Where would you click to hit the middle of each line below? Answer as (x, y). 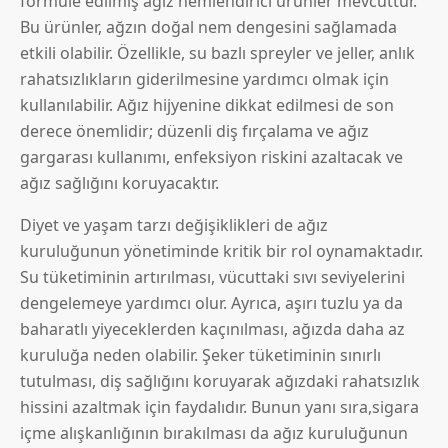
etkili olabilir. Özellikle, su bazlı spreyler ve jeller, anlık (217, 53)
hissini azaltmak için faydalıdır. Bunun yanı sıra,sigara (219, 407)
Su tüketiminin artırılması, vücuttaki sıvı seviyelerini (212, 277)
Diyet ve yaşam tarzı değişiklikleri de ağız (174, 225)
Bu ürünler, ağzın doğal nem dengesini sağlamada (208, 27)
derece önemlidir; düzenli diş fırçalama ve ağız (194, 131)
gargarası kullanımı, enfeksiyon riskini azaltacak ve (211, 157)
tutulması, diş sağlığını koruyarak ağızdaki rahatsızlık (220, 381)
